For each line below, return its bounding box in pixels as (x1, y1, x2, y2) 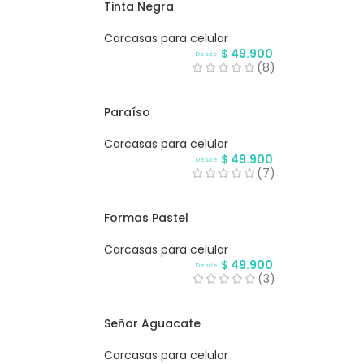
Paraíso (103, 104, 150, 121)
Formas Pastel (103, 210, 188, 227)
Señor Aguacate (103, 315, 201, 332)
